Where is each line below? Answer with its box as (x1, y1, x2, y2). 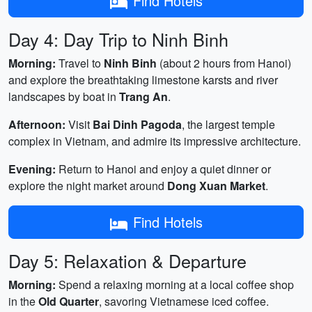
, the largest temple (182, 116, 275, 132)
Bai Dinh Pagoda (93, 116, 182, 132)
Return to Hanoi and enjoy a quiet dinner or (56, 161, 271, 177)
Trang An (119, 88, 168, 104)
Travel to (56, 55, 104, 71)
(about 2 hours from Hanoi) (157, 55, 291, 71)
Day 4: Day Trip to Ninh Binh (8, 26, 228, 52)
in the (8, 293, 38, 309)
